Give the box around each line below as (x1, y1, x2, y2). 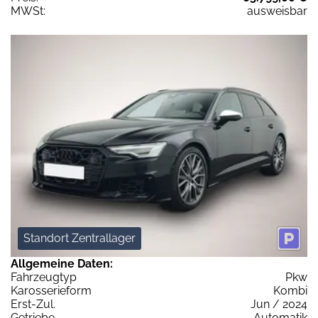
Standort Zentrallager (23, 231, 136, 246)
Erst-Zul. (11, 297, 55, 312)
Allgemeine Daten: (11, 257, 113, 271)
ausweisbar (247, 4, 307, 18)
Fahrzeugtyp (11, 270, 77, 285)
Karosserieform (11, 284, 92, 298)
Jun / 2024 (251, 297, 307, 312)
